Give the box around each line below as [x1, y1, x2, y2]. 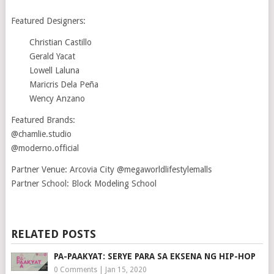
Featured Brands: [10, 114, 75, 125]
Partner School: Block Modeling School [10, 178, 157, 188]
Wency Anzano [29, 93, 85, 103]
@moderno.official [10, 143, 79, 153]
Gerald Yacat [29, 51, 75, 61]
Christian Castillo [29, 37, 92, 47]
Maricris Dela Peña [29, 79, 98, 89]
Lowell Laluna [29, 65, 80, 75]
